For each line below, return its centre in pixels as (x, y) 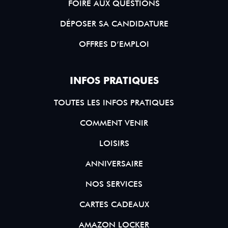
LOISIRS (114, 144)
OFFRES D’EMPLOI (114, 44)
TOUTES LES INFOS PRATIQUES (114, 103)
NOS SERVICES (114, 184)
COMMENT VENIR (114, 123)
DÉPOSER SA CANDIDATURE (114, 24)
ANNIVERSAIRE (114, 164)
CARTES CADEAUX (114, 205)
